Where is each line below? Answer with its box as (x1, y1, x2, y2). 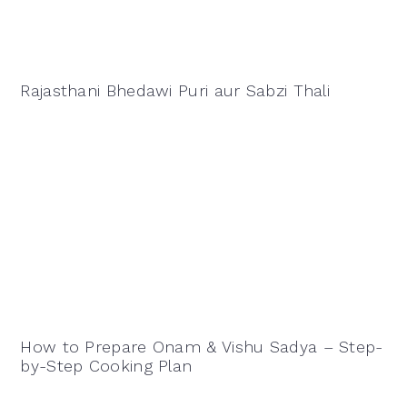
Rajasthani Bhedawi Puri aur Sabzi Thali (20, 80, 331, 100)
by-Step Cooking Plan (20, 355, 193, 375)
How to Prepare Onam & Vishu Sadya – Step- (20, 336, 383, 356)
